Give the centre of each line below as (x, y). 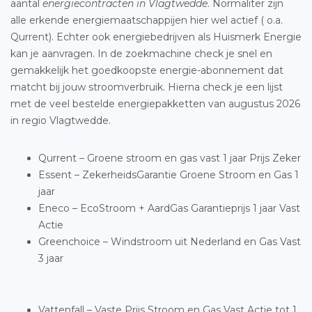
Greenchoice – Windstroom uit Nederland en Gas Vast (170, 242)
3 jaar (51, 258)
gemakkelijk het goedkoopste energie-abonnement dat (147, 70)
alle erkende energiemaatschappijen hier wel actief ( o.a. (147, 20)
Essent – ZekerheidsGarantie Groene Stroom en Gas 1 (169, 175)
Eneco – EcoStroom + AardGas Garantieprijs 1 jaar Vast (169, 208)
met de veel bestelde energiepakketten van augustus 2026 (155, 104)
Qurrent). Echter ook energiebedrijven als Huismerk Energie (156, 37)
